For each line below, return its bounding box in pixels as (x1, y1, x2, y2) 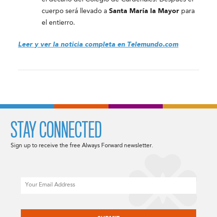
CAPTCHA (21, 202, 49, 208)
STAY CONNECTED (11, 118, 102, 143)
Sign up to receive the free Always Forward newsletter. (11, 143, 154, 149)
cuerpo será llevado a (42, 8, 109, 15)
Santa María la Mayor (109, 8, 180, 15)
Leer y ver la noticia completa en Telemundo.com (18, 41, 179, 48)
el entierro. (42, 19, 76, 26)
